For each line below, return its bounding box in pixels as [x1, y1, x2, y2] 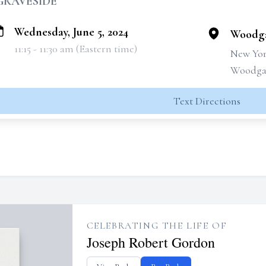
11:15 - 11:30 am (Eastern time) [14, 42, 137, 55]
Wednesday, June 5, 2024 [14, 25, 128, 39]
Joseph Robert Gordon [86, 233, 215, 252]
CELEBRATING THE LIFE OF [86, 220, 227, 232]
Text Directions [173, 94, 240, 107]
